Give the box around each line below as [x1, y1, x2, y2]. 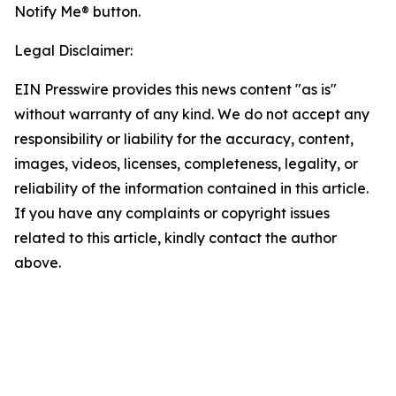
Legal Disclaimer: [14, 42, 133, 59]
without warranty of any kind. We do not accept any [14, 105, 369, 123]
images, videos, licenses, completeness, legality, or [14, 155, 358, 172]
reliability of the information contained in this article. [14, 179, 369, 197]
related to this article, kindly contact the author [14, 229, 337, 247]
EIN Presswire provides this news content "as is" [14, 80, 337, 98]
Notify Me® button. [14, 3, 141, 20]
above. [14, 254, 61, 271]
